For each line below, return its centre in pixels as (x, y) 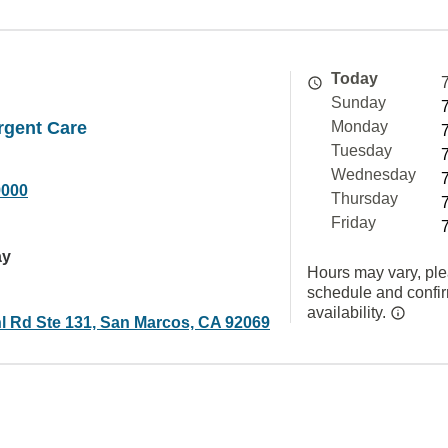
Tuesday (361, 150)
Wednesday (373, 174)
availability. (348, 312)
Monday (359, 126)
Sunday (358, 102)
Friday (353, 222)
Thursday (364, 198)
